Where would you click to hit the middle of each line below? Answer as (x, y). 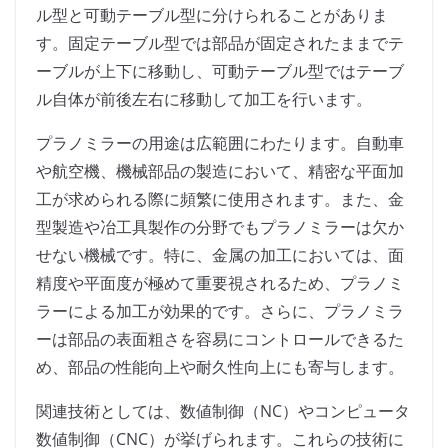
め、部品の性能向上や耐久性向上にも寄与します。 (220, 367)
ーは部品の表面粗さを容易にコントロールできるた (220, 339)
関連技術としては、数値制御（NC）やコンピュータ (223, 411)
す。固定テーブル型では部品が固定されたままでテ (220, 43)
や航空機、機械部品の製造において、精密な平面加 (220, 171)
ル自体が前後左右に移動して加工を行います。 (204, 99)
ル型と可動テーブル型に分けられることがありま (212, 15)
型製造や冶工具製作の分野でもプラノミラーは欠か (220, 227)
